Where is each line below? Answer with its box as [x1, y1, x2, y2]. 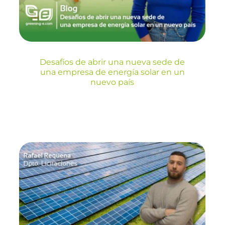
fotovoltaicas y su [52, 182, 173, 199]
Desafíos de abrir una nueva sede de [40, 57, 185, 67]
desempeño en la [51, 201, 174, 218]
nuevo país [90, 77, 135, 87]
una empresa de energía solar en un [40, 67, 185, 77]
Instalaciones [66, 163, 159, 180]
